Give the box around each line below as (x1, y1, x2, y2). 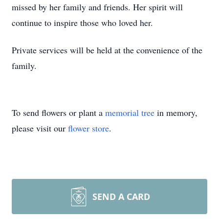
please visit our (12, 122, 68, 134)
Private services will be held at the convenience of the (12, 44, 202, 56)
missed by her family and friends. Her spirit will (12, 1, 183, 13)
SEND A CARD (92, 191, 150, 202)
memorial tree (105, 107, 154, 118)
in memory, (154, 107, 197, 118)
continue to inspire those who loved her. (12, 17, 153, 28)
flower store (68, 122, 109, 134)
